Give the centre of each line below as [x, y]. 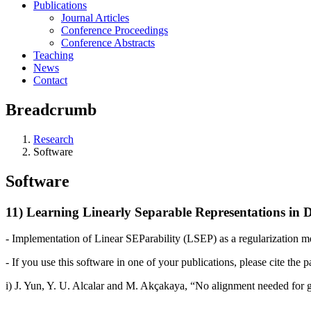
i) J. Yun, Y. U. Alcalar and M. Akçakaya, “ [100, 286]
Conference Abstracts [108, 43]
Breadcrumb [51, 109]
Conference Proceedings [115, 30]
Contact [50, 80]
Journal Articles [95, 18]
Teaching [53, 55]
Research [53, 139]
